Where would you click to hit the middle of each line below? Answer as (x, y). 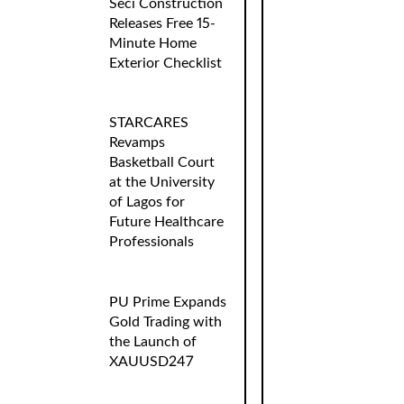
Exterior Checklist (166, 63)
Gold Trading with (166, 321)
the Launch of (153, 341)
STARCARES (149, 123)
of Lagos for (147, 202)
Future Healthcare (167, 222)
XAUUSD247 (151, 361)
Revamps (138, 143)
